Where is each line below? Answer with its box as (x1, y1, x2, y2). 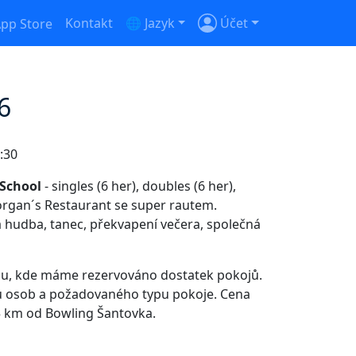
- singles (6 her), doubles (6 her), (41, 177, 236, 195)
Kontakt (64, 14, 113, 32)
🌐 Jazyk (125, 14, 175, 32)
